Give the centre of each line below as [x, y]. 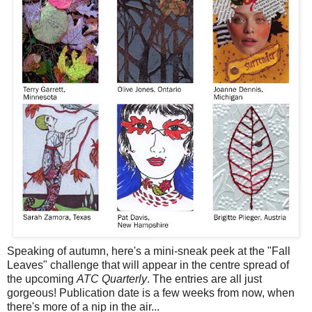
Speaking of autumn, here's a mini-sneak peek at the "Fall [149, 251]
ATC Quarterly [112, 279]
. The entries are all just [204, 279]
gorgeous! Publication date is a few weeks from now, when [151, 293]
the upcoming [42, 279]
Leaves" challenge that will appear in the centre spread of [148, 265]
